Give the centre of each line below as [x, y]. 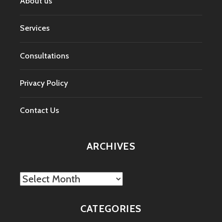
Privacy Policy [44, 83]
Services [35, 28]
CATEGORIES [111, 209]
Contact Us [39, 111]
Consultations [44, 55]
